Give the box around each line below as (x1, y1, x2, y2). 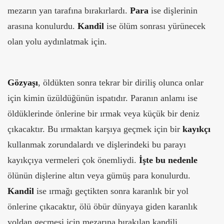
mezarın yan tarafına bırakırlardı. (7, 5, 130, 15)
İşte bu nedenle (139, 154, 197, 165)
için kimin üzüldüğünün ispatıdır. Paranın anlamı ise (7, 92, 197, 103)
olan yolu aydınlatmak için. (7, 36, 107, 46)
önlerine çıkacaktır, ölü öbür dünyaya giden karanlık (7, 201, 197, 211)
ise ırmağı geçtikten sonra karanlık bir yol (34, 185, 188, 196)
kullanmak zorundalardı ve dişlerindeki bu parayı (7, 139, 186, 149)
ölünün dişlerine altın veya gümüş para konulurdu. (7, 170, 190, 180)
